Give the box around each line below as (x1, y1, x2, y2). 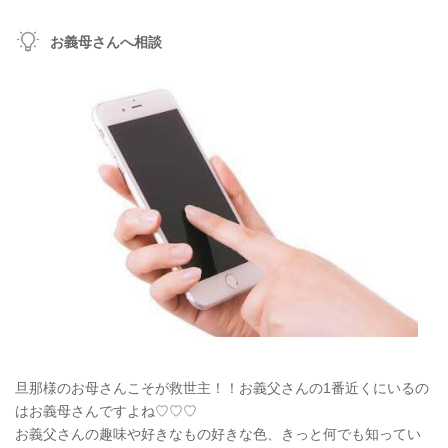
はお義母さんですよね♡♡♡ (15, 403, 197, 420)
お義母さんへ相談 (50, 33, 162, 50)
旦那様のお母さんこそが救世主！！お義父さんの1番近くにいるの (15, 380, 429, 397)
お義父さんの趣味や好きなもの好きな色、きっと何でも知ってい (15, 426, 421, 443)
